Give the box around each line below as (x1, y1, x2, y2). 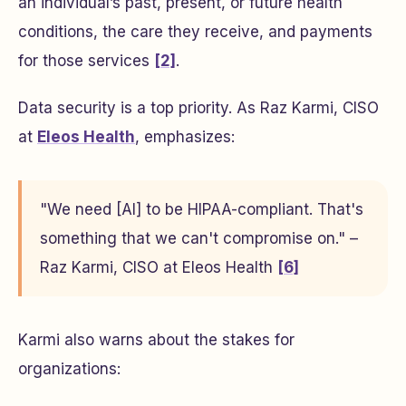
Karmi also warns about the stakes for (18, 331, 295, 349)
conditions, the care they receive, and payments (18, 23, 372, 41)
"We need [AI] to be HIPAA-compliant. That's (40, 200, 363, 218)
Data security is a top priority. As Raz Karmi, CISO (18, 99, 379, 117)
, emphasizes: (135, 128, 235, 146)
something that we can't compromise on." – (40, 229, 358, 247)
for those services (18, 52, 154, 70)
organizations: (18, 360, 121, 378)
